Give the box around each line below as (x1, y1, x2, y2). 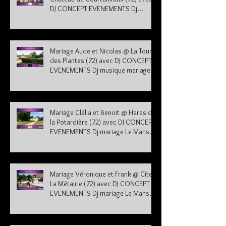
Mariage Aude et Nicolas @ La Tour (50, 46, 152, 55)
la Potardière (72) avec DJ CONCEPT (50, 117, 155, 127)
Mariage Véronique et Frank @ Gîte (50, 169, 152, 179)
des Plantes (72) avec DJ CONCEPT (50, 55, 152, 65)
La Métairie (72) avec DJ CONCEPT (50, 179, 150, 188)
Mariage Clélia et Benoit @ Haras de (50, 107, 155, 117)
